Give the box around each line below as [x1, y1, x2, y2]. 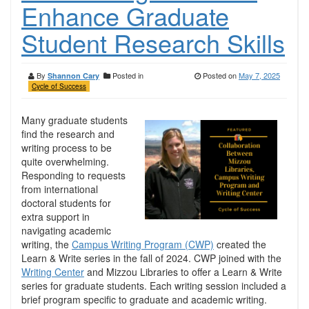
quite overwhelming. [21, 154, 109, 168]
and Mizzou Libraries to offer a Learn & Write [84, 265, 282, 279]
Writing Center [21, 265, 84, 279]
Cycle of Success [32, 81, 86, 91]
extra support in [21, 210, 90, 223]
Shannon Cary [48, 70, 99, 81]
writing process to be [21, 141, 112, 154]
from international [21, 182, 98, 196]
